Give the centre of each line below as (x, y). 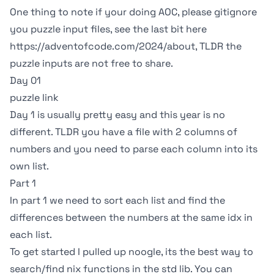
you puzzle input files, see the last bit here (108, 29)
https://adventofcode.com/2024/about (102, 46)
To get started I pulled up (69, 252)
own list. (29, 166)
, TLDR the (218, 46)
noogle (145, 252)
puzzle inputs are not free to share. (91, 63)
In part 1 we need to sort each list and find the (117, 200)
